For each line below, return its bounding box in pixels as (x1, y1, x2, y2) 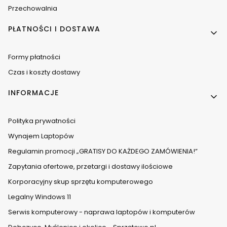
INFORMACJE (8, 88, 59, 98)
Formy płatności (8, 52, 60, 62)
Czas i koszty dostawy (8, 67, 80, 78)
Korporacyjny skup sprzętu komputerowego (8, 177, 153, 187)
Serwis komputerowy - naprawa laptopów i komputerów (8, 207, 195, 217)
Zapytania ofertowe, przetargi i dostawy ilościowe (8, 162, 173, 172)
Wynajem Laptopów (8, 131, 74, 141)
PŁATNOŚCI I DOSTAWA (8, 24, 100, 34)
